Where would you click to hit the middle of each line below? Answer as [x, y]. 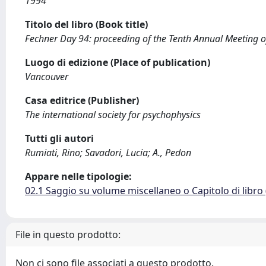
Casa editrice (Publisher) [82, 100]
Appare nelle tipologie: [78, 176]
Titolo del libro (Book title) [86, 24]
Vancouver [47, 77]
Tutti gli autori [59, 138]
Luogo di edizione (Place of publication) [118, 62]
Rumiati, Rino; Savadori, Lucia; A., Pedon [108, 153]
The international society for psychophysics [113, 115]
